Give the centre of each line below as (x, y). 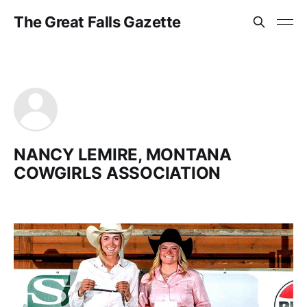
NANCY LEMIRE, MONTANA (123, 155)
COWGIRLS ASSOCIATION (118, 173)
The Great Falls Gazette (97, 22)
